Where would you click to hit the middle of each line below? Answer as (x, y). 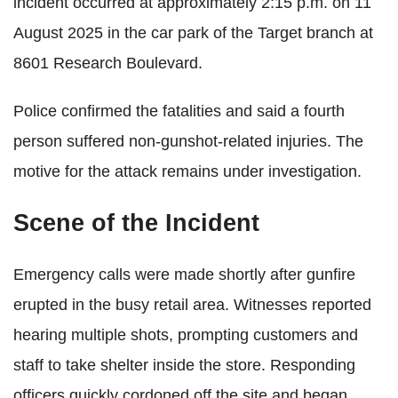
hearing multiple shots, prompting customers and (186, 334)
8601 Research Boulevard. (108, 63)
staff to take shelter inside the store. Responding (184, 365)
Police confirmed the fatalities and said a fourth (179, 111)
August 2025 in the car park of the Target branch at (193, 32)
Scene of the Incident (136, 223)
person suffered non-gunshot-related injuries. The (188, 141)
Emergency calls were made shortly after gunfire (184, 274)
